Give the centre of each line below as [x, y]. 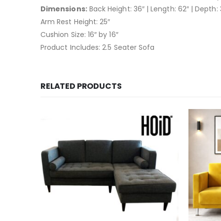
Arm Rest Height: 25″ [75, 22]
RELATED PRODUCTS [81, 86]
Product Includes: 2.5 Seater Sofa [98, 47]
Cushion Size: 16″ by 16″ [79, 35]
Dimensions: [64, 9]
